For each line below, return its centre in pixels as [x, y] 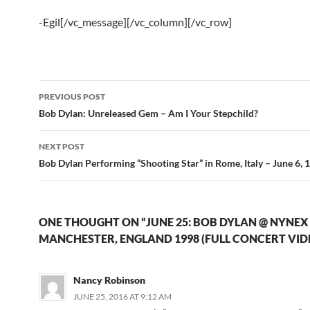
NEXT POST [62, 146]
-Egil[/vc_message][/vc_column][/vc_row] [135, 22]
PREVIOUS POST [72, 97]
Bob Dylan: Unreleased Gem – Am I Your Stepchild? [148, 113]
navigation [81, 116]
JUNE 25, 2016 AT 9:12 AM [122, 297]
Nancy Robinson [109, 280]
